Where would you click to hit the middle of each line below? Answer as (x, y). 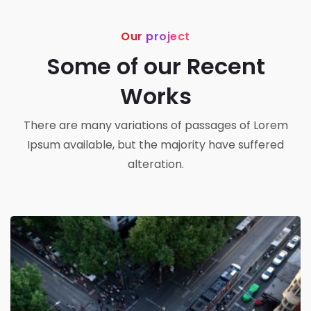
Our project (155, 36)
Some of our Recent (155, 66)
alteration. (155, 164)
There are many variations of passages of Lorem (155, 125)
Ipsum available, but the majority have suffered (155, 144)
